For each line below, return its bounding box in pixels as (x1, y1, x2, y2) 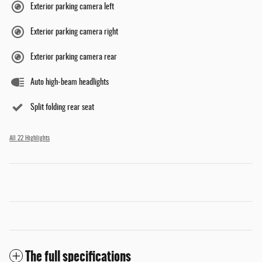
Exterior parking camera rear (30, 53, 117, 62)
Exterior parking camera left (30, 3, 114, 12)
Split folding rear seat (30, 104, 94, 112)
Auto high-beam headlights (30, 78, 109, 87)
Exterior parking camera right (30, 28, 118, 37)
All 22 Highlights (9, 136, 50, 142)
